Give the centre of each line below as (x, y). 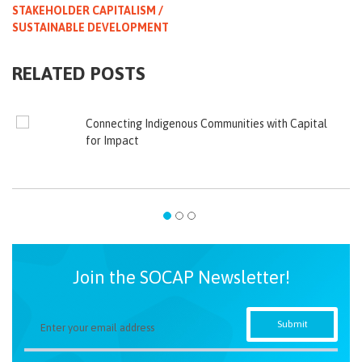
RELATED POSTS (79, 74)
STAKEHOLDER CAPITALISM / (88, 10)
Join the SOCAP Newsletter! (181, 277)
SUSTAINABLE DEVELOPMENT (90, 27)
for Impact (113, 140)
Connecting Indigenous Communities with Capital (207, 123)
